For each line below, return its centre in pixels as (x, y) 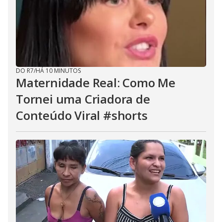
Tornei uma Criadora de (83, 99)
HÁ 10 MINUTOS (58, 71)
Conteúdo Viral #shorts (82, 115)
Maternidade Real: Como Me (96, 83)
